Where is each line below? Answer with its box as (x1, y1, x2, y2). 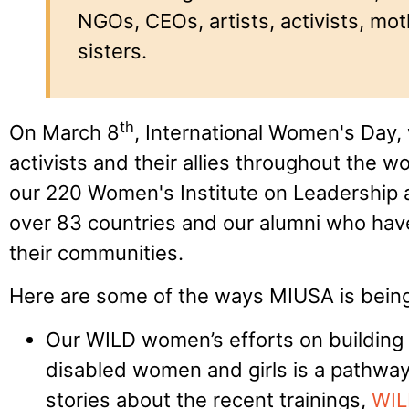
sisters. (78, 38, 152, 63)
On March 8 (9, 121, 120, 145)
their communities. (9, 241, 184, 266)
